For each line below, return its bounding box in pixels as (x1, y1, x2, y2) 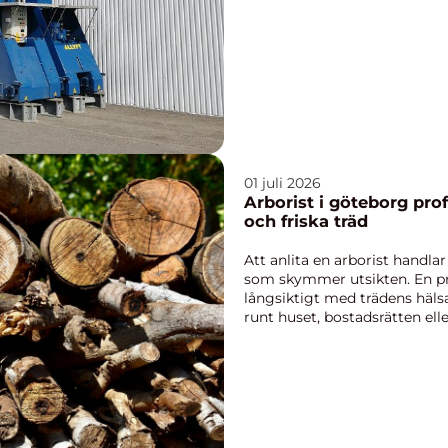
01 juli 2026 (244, 173, 321, 192)
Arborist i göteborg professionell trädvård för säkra (244, 191, 413, 212)
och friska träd (244, 210, 368, 231)
